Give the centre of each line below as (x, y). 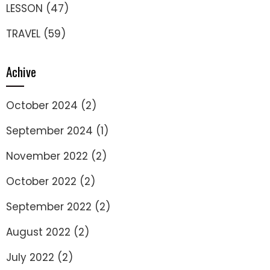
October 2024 (42, 105)
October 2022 (41, 181)
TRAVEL (23, 34)
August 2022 (38, 232)
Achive (21, 71)
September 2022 (49, 207)
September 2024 (49, 131)
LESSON (24, 8)
